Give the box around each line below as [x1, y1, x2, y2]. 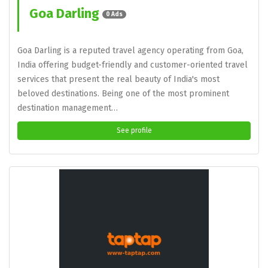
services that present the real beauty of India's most [17, 74, 220, 84]
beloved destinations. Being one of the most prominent [17, 89, 229, 99]
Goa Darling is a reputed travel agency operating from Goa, [17, 45, 243, 56]
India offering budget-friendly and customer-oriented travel [17, 60, 248, 70]
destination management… [17, 103, 118, 113]
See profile [116, 126, 152, 135]
